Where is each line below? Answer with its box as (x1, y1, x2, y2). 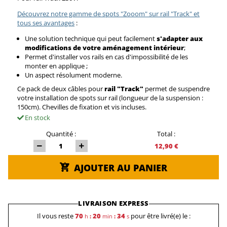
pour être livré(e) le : (130, 211, 191, 220)
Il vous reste (36, 211, 73, 220)
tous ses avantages (17, 18, 74, 27)
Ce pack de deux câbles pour (17, 84, 103, 93)
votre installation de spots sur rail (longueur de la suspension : (17, 93, 203, 102)
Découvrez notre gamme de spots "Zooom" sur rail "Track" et (17, 9, 200, 18)
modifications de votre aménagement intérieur (25, 43, 184, 52)
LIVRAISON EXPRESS (78, 198, 149, 208)
